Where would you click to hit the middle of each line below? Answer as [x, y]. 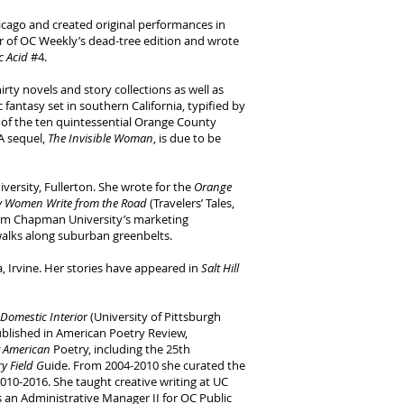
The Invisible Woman [101, 138]
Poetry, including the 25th [122, 349]
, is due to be [187, 138]
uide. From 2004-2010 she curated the [145, 365]
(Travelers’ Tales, [191, 203]
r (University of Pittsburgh [152, 317]
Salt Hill [220, 268]
